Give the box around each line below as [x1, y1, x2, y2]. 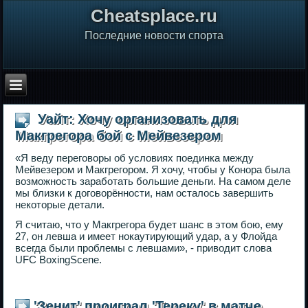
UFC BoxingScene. [15, 253, 102, 265]
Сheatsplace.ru [91, 5, 217, 26]
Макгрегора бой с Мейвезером [15, 127, 222, 143]
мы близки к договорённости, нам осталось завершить [15, 186, 274, 199]
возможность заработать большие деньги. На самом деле [15, 175, 291, 187]
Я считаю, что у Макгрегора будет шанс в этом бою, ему [15, 218, 284, 230]
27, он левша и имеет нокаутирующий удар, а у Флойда [15, 230, 278, 242]
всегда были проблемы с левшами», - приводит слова [15, 241, 272, 254]
